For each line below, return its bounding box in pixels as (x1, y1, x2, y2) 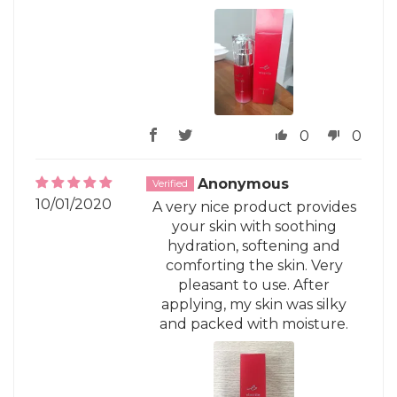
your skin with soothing (171, 218, 337, 236)
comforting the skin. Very (165, 257, 343, 275)
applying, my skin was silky (161, 296, 347, 314)
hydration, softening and (167, 237, 341, 255)
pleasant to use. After (178, 276, 331, 294)
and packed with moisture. (160, 315, 349, 333)
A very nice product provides (152, 198, 356, 216)
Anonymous (198, 175, 290, 192)
